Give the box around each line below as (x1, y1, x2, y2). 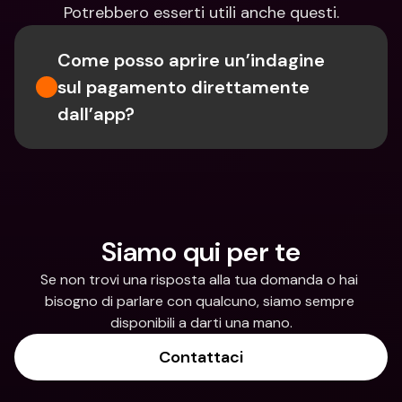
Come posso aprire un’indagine (57, 48, 325, 72)
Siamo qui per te (101, 234, 301, 269)
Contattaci (159, 346, 243, 368)
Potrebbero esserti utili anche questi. (63, 2, 339, 23)
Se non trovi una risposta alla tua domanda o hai (40, 270, 358, 289)
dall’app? (57, 102, 135, 126)
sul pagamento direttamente (57, 75, 310, 99)
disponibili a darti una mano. (109, 313, 293, 332)
